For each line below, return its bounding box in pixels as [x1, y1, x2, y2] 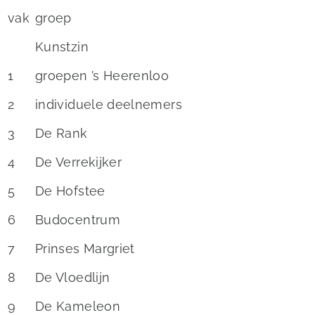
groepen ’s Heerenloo [35, 68, 169, 83]
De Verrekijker [35, 155, 122, 169]
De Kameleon [35, 299, 120, 314]
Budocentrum [35, 212, 120, 227]
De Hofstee [35, 184, 105, 198]
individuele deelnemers [35, 97, 182, 112]
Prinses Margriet [35, 241, 135, 256]
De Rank [35, 126, 88, 141]
